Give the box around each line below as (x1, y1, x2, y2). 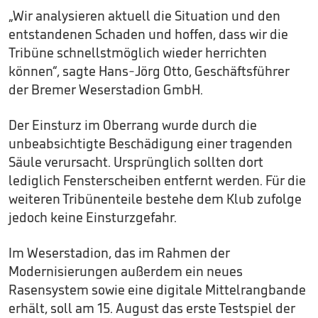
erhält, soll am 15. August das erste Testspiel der (9, 300, 295, 317)
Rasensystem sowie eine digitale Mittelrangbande (9, 281, 306, 298)
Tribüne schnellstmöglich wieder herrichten (9, 44, 267, 61)
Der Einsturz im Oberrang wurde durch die (9, 116, 257, 133)
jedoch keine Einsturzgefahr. (9, 209, 177, 226)
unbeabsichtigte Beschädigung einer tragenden (9, 135, 292, 152)
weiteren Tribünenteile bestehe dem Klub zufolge (9, 190, 302, 207)
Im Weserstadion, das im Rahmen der (9, 244, 230, 261)
